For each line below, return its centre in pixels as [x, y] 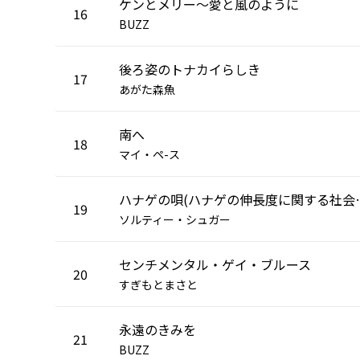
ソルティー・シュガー [175, 219]
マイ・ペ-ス [149, 154]
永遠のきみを [157, 329]
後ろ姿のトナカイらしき [190, 69]
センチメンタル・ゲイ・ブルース [215, 264]
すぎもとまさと [158, 284]
